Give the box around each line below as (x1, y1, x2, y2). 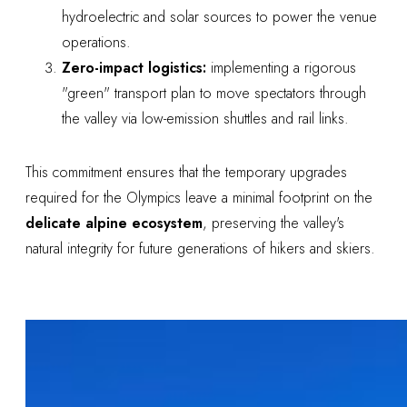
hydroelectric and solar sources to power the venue (62, 5, 377, 27)
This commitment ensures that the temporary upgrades (25, 161, 347, 183)
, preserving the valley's (203, 212, 344, 233)
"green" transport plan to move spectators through (62, 82, 366, 104)
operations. (62, 31, 131, 53)
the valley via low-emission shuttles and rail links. (62, 107, 349, 129)
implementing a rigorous (206, 56, 356, 78)
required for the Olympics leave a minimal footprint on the (25, 186, 372, 208)
